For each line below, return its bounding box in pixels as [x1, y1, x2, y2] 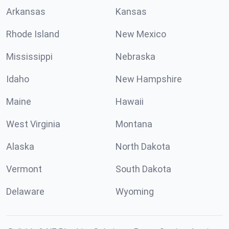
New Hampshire [116, 74, 182, 84]
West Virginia [6, 119, 60, 129]
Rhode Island [6, 29, 59, 39]
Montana [116, 119, 152, 129]
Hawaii [116, 96, 144, 107]
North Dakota [116, 141, 170, 152]
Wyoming [116, 186, 154, 197]
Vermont [6, 164, 42, 174]
